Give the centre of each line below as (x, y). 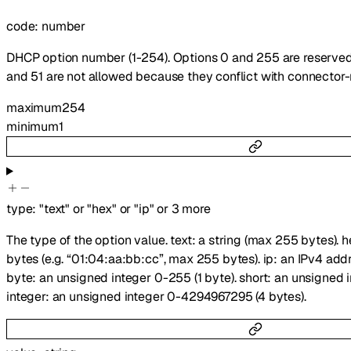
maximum (34, 108)
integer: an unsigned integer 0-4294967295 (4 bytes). (156, 296)
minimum (33, 127)
